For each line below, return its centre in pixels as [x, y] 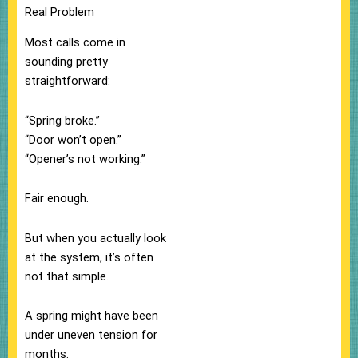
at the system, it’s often [89, 257]
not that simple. [67, 276]
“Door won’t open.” [73, 139]
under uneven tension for [91, 335]
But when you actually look [95, 238]
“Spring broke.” [62, 120]
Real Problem [60, 12]
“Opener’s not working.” [85, 159]
